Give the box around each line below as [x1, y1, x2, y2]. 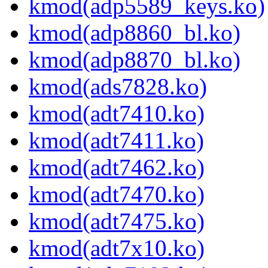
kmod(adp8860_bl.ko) [29, 20, 240, 46]
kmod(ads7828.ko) [29, 74, 207, 100]
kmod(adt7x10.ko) [29, 235, 205, 261]
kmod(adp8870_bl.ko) [29, 47, 240, 73]
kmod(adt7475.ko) [29, 208, 205, 234]
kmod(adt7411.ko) [29, 127, 204, 154]
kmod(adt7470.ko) [29, 181, 205, 208]
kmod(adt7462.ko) [29, 154, 205, 181]
